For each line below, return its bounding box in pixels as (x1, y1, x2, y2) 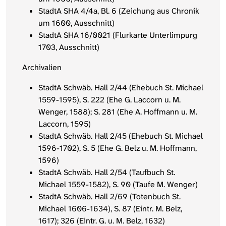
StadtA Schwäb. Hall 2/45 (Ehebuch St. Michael (38, 131, 203, 142)
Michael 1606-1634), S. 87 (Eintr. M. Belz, (38, 203, 182, 214)
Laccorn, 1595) (38, 119, 91, 130)
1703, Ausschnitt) (38, 42, 99, 53)
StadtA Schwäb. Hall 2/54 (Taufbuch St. (38, 167, 175, 178)
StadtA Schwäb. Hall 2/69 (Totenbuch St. (38, 191, 181, 202)
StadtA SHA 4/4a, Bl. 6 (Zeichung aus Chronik (38, 6, 199, 17)
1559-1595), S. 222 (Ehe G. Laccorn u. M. (38, 94, 181, 105)
